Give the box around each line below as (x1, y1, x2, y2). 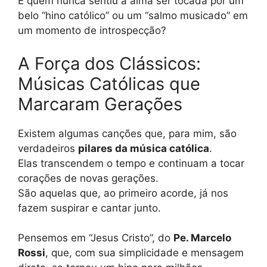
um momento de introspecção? (18, 24, 166, 37)
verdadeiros (18, 142, 78, 154)
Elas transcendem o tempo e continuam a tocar (18, 157, 244, 169)
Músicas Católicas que (18, 73, 200, 94)
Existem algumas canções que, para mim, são (18, 127, 237, 139)
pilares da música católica (78, 142, 209, 154)
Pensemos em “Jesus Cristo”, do (18, 232, 173, 244)
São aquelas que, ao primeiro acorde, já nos (18, 187, 228, 199)
